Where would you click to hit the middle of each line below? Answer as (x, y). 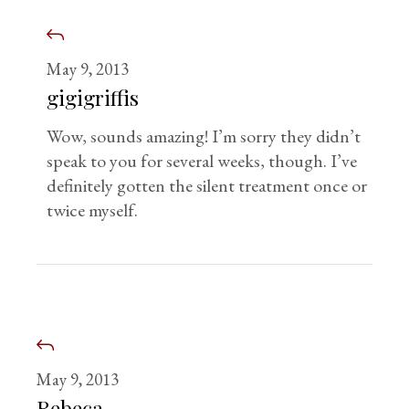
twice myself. (93, 210)
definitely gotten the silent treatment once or (207, 185)
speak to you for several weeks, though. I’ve (202, 161)
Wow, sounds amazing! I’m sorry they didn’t (204, 136)
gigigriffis (93, 97)
